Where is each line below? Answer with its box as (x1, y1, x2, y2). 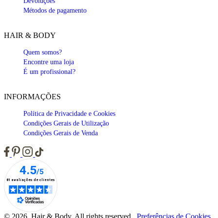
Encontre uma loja (23, 58, 74, 66)
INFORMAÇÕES (4, 92, 61, 101)
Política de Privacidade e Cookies (23, 110, 115, 118)
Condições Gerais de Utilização (23, 120, 109, 127)
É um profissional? (23, 68, 75, 76)
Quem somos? (23, 49, 62, 56)
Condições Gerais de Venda (23, 129, 98, 137)
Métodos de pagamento (23, 7, 87, 15)
